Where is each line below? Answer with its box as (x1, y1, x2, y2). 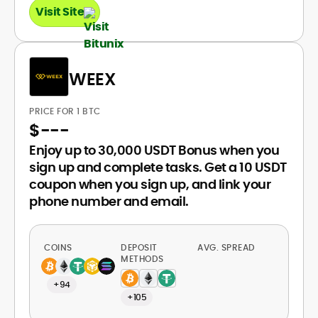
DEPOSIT (121, 241, 158, 253)
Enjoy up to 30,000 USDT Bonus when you (29, 141, 279, 159)
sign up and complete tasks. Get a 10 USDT (29, 158, 287, 176)
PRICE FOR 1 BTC (29, 105, 103, 117)
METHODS (121, 253, 164, 265)
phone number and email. (29, 192, 189, 210)
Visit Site (35, 4, 84, 20)
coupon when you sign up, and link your (29, 175, 270, 193)
